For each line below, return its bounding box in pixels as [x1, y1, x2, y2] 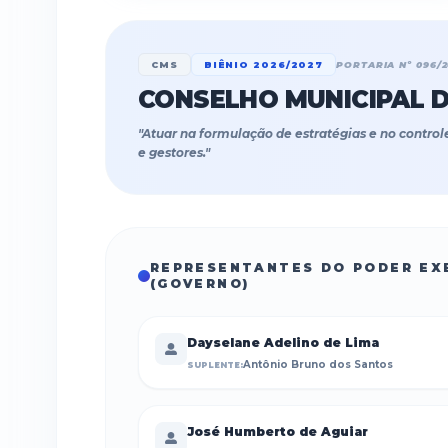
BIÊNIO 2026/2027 [203, 59, 324, 70]
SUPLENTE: [187, 359, 243, 370]
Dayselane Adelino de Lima [187, 334, 379, 350]
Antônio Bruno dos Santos [243, 358, 393, 371]
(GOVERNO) [149, 276, 250, 291]
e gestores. [138, 145, 205, 160]
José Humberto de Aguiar [187, 423, 368, 439]
